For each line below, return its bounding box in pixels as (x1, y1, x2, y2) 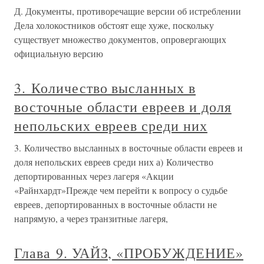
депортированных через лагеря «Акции (14, 170, 174, 182)
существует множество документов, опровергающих (14, 33, 226, 45)
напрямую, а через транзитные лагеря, (14, 212, 168, 225)
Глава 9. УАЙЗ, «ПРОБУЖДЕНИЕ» (14, 243, 243, 262)
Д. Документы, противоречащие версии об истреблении (14, 5, 241, 17)
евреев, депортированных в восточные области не (14, 198, 217, 210)
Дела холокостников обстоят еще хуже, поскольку (14, 19, 214, 31)
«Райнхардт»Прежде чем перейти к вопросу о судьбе (14, 184, 227, 196)
